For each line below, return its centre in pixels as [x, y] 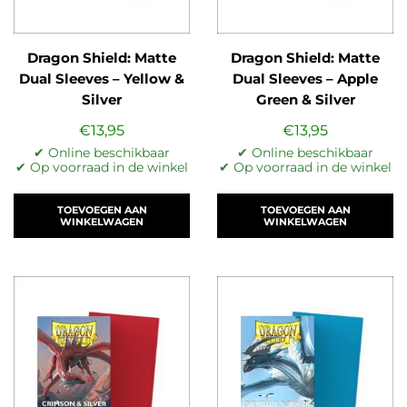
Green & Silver [305, 100]
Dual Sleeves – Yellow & [102, 79]
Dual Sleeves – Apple [305, 79]
